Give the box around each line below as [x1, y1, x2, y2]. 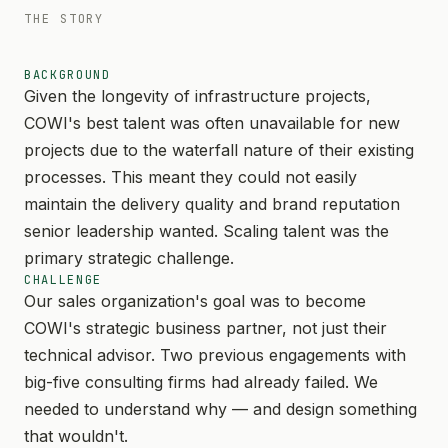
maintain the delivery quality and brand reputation [24, 194, 400, 214]
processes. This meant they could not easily [24, 167, 357, 187]
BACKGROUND [24, 67, 111, 83]
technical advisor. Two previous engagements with [24, 345, 406, 365]
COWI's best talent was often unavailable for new [24, 113, 400, 133]
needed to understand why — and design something [24, 399, 417, 419]
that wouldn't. [24, 426, 128, 446]
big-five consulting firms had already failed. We [24, 372, 378, 392]
